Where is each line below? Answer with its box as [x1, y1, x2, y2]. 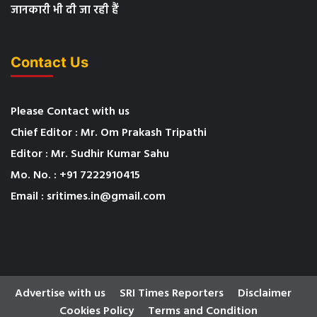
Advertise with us [14, 284, 105, 304]
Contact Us [11, 54, 88, 71]
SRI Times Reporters [119, 284, 224, 304]
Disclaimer [237, 284, 292, 304]
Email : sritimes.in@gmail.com [11, 188, 166, 207]
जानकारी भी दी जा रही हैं [11, 1, 119, 21]
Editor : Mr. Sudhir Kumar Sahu [11, 145, 169, 164]
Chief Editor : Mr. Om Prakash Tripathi [11, 124, 207, 143]
